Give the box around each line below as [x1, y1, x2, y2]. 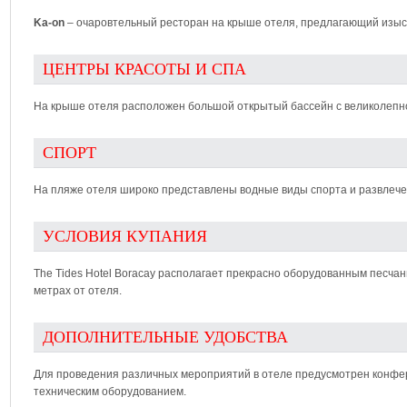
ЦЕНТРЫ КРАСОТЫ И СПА [43, 60, 246, 78]
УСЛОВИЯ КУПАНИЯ [43, 227, 207, 245]
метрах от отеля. [34, 284, 122, 297]
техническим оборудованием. [34, 385, 186, 398]
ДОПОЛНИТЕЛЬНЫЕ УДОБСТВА [43, 328, 288, 346]
